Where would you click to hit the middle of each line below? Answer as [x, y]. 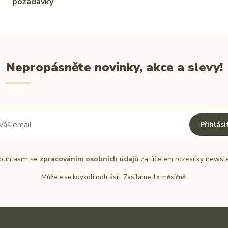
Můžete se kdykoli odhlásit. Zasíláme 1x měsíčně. [114, 177]
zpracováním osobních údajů [89, 159]
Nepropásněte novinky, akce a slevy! [114, 67]
